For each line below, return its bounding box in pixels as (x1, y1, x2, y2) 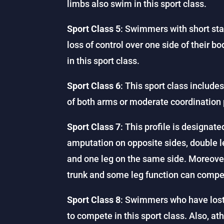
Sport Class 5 (67, 23, 121, 34)
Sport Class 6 (67, 80, 121, 91)
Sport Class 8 (67, 194, 121, 205)
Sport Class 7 (67, 121, 121, 132)
